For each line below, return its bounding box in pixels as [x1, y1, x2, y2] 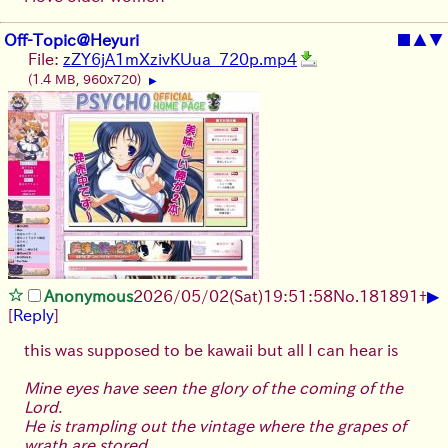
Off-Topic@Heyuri [4, 31, 139, 48]
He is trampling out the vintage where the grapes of [24, 417, 406, 434]
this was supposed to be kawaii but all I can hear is [24, 341, 398, 358]
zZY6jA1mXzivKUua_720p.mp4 [63, 50, 297, 67]
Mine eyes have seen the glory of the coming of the [24, 379, 403, 396]
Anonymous [44, 287, 133, 304]
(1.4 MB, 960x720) [28, 72, 145, 86]
